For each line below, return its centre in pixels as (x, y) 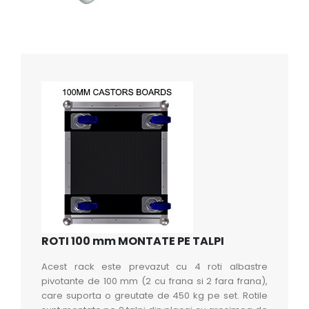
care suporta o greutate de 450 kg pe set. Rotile (154, 295)
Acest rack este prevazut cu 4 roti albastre (154, 266)
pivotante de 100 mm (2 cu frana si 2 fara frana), (154, 281)
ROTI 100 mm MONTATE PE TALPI (133, 241)
